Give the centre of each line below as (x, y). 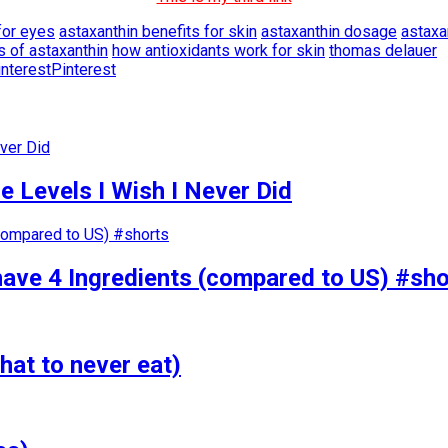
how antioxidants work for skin (218, 50)
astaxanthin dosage (329, 31)
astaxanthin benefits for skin (158, 31)
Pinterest (83, 69)
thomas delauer (383, 50)
